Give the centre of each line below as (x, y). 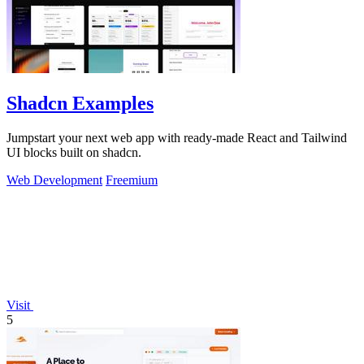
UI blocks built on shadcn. (74, 153)
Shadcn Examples (80, 104)
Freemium (132, 180)
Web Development (54, 180)
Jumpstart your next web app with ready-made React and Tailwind (177, 138)
